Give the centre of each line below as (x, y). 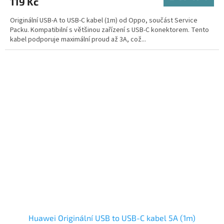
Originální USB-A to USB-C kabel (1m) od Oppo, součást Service (104, 20)
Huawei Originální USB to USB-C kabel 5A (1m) (112, 218)
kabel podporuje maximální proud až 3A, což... (78, 39)
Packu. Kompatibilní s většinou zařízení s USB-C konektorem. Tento (109, 30)
